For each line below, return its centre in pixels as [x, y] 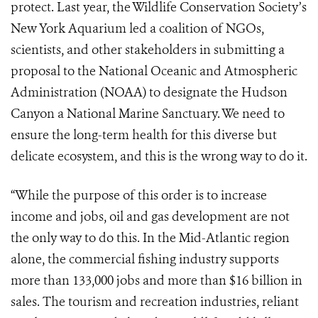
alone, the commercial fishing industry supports [145, 259]
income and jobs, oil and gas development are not [150, 217]
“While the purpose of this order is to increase [139, 196]
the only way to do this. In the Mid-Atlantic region [150, 238]
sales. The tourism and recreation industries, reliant [155, 302]
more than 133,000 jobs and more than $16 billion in [157, 281]
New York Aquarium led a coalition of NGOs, [137, 29]
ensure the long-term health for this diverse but [144, 135]
